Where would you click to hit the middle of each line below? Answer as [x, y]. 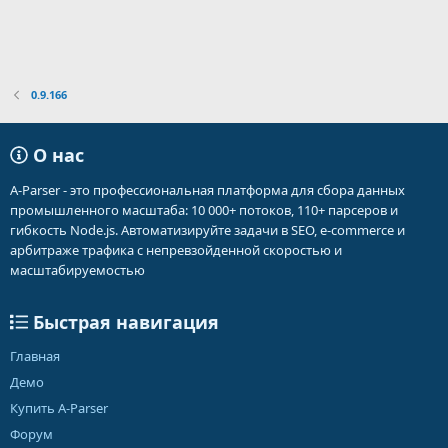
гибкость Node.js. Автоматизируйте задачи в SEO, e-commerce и [207, 230]
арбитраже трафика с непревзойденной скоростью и [176, 250]
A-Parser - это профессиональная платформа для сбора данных [207, 190]
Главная [35, 356]
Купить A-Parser [59, 408]
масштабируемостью [77, 270]
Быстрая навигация [123, 322]
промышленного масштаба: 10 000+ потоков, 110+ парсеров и [204, 210]
